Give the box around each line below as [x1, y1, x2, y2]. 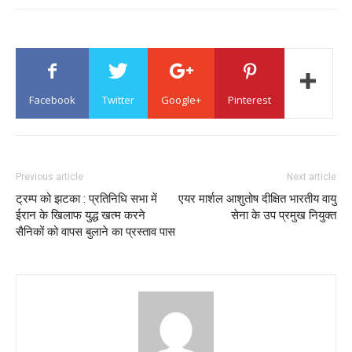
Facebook [29, 92, 75, 107]
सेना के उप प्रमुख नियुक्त [231, 207, 336, 222]
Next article [287, 170, 336, 182]
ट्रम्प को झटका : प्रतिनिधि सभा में [16, 191, 157, 206]
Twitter [102, 92, 134, 107]
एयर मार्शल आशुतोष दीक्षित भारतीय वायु [178, 191, 336, 206]
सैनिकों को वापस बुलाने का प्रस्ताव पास [16, 224, 175, 239]
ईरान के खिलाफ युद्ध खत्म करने [16, 207, 145, 222]
